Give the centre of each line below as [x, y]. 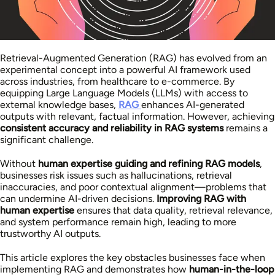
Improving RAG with [201, 198]
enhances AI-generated [193, 104]
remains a [246, 128]
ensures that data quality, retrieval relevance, [173, 210]
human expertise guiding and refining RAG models [149, 163]
